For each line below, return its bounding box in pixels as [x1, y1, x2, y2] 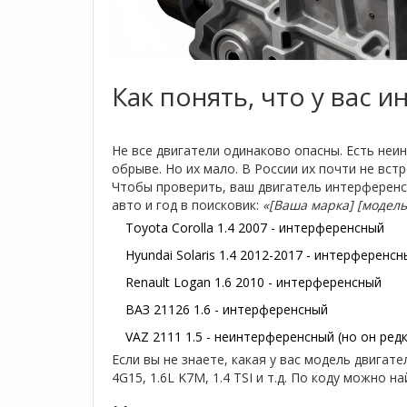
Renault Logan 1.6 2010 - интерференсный [125, 273, 382, 291]
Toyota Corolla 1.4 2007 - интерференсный [125, 218, 384, 236]
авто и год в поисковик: [112, 195, 263, 213]
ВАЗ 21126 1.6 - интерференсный [125, 300, 328, 318]
